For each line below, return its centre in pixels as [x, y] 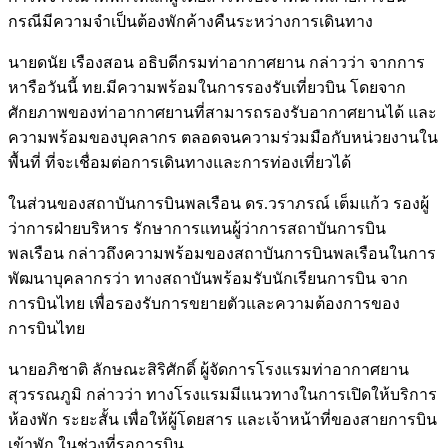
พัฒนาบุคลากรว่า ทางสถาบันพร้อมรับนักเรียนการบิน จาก [208, 279]
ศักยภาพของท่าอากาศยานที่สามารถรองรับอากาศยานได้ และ [222, 113]
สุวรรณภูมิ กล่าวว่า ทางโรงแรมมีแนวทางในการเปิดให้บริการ [222, 395]
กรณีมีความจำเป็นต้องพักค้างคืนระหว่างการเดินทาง [190, 22]
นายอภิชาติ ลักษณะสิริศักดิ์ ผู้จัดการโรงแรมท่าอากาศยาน [208, 370]
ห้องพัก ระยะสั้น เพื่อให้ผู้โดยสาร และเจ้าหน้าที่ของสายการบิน [222, 420]
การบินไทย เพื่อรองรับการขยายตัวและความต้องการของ [204, 304]
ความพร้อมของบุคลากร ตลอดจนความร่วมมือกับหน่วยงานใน [223, 138]
